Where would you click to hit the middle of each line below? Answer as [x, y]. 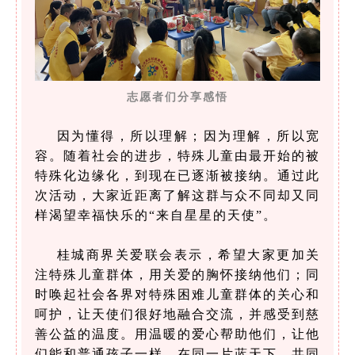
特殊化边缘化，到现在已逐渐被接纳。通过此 [177, 175]
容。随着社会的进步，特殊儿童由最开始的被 [177, 155]
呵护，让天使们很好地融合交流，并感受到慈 [177, 314]
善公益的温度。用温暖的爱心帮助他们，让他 [177, 334]
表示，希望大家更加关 [247, 254]
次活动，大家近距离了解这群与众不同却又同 [177, 195]
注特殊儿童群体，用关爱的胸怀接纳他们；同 [177, 274]
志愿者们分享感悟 [177, 97]
